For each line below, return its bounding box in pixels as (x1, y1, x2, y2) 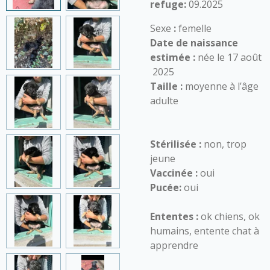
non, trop (204, 137, 246, 151)
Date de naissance (150, 36, 238, 49)
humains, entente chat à (150, 224, 259, 237)
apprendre (150, 239, 198, 252)
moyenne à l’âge (185, 80, 259, 93)
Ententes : (150, 210, 198, 223)
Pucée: (150, 181, 181, 194)
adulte (150, 94, 178, 107)
